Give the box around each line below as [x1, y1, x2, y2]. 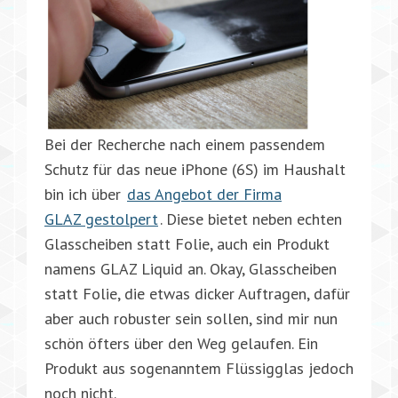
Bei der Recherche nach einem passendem [44, 133, 325, 155]
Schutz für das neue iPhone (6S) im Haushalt [44, 158, 346, 179]
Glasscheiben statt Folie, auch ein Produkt [44, 233, 330, 254]
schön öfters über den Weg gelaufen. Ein [44, 332, 318, 354]
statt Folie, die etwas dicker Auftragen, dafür [44, 283, 350, 304]
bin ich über [44, 183, 125, 204]
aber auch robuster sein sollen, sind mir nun [44, 307, 338, 329]
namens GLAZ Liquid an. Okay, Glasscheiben [44, 258, 337, 279]
